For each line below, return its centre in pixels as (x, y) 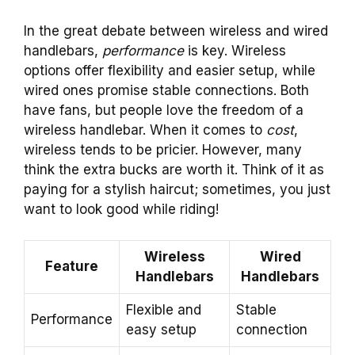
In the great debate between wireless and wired (176, 31)
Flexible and (164, 309)
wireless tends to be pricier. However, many (163, 150)
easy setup (161, 329)
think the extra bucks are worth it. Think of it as (174, 170)
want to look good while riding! (121, 210)
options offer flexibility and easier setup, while (170, 71)
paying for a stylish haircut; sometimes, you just (177, 190)
